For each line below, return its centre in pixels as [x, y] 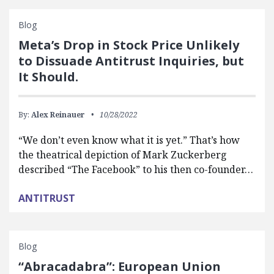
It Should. [48, 76]
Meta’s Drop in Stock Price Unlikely [129, 45]
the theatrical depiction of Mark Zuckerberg [123, 154]
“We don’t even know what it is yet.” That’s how [129, 140]
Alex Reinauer [58, 114]
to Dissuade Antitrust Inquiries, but [131, 61]
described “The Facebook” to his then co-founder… [136, 169]
